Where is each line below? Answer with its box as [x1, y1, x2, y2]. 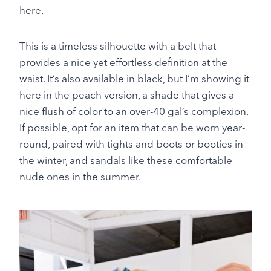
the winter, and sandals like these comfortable [19, 153, 232, 166]
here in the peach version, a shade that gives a [19, 88, 234, 101]
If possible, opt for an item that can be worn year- [19, 120, 245, 134]
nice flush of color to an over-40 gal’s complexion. [19, 104, 248, 117]
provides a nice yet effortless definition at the [19, 55, 227, 68]
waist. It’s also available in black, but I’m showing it [19, 71, 249, 85]
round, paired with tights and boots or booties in [19, 137, 243, 150]
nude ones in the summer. [19, 169, 141, 183]
